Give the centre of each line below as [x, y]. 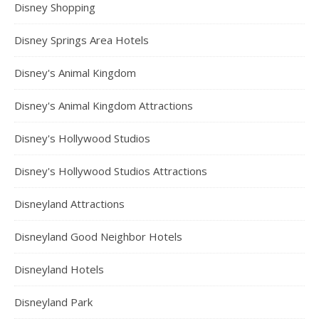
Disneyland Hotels [59, 269]
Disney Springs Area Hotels [82, 40]
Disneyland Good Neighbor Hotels [98, 236]
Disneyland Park [53, 302]
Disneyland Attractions [69, 203]
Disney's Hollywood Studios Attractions [111, 171]
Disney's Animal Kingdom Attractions [104, 105]
